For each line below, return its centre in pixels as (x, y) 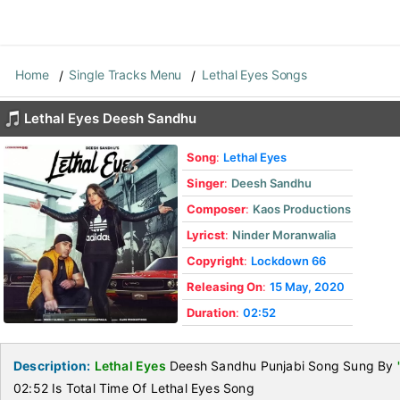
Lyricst (206, 235)
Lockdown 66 (288, 261)
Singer (205, 183)
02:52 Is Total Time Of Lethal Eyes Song (134, 388)
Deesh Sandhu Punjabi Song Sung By (281, 366)
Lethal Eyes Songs (255, 75)
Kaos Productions (302, 209)
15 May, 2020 (307, 287)
